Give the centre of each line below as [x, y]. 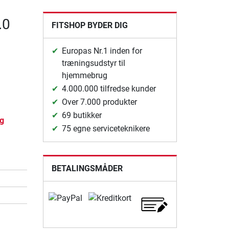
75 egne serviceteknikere [106, 128]
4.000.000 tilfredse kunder [109, 88]
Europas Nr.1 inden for [102, 51]
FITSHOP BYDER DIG [89, 25]
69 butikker [82, 115]
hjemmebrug [84, 75]
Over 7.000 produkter [99, 102]
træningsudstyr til [93, 63]
